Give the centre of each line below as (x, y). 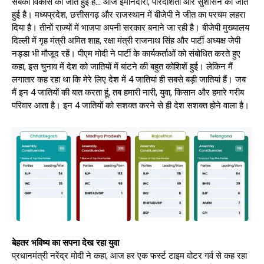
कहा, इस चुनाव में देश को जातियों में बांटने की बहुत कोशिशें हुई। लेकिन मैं (122, 67)
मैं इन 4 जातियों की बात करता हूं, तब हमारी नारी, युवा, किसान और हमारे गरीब (128, 93)
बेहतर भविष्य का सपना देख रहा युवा (65, 243)
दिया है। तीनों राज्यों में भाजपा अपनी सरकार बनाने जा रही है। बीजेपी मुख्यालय (131, 28)
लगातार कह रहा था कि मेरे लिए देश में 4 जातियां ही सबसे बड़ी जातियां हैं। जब (129, 80)
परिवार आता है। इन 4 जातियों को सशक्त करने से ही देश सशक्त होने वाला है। (131, 106)
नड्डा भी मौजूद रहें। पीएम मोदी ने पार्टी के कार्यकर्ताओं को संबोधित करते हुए (126, 54)
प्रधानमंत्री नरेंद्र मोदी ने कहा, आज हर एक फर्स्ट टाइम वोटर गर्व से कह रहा (129, 256)
